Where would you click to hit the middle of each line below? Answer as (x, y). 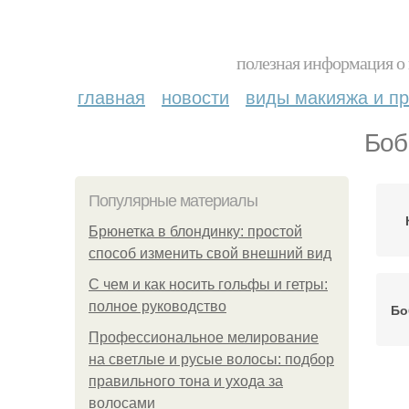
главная (111, 96)
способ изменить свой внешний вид (210, 253)
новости (195, 96)
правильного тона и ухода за (186, 381)
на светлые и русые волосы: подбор (211, 359)
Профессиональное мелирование (204, 337)
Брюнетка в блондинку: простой (195, 231)
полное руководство (157, 306)
